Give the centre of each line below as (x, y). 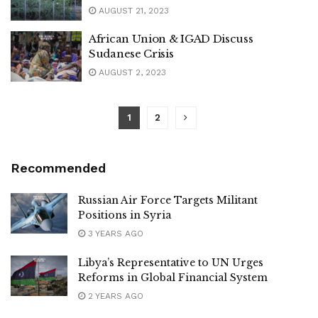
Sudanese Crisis (131, 53)
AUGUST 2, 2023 (131, 72)
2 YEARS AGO (114, 296)
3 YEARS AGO (114, 234)
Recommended (58, 168)
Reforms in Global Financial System (173, 278)
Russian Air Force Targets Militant (168, 200)
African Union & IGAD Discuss (171, 38)
